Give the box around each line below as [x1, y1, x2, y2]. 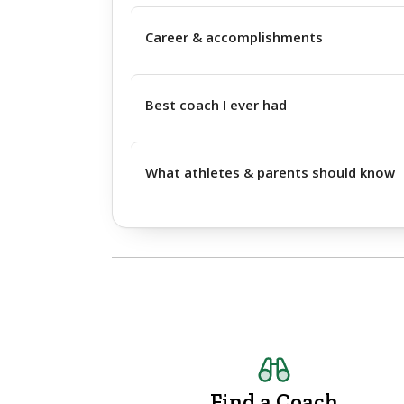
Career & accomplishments [145, 28, 323, 46]
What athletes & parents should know [145, 163, 395, 181]
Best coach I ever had [145, 96, 287, 114]
